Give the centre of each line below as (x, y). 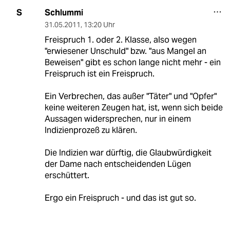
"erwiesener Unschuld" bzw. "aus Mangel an (125, 51)
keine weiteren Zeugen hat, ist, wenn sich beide (133, 107)
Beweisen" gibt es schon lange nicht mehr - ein (132, 62)
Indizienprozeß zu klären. (91, 130)
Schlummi (64, 12)
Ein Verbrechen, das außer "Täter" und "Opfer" (130, 96)
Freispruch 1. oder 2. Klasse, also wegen (120, 40)
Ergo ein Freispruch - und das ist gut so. (120, 198)
